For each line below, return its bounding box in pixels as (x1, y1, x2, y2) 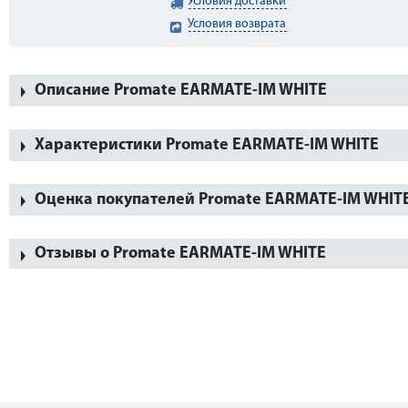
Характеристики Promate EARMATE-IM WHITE (35, 137, 379, 154)
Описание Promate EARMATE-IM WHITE (35, 82, 327, 99)
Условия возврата (188, 17, 287, 31)
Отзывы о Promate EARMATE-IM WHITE (35, 245, 326, 262)
